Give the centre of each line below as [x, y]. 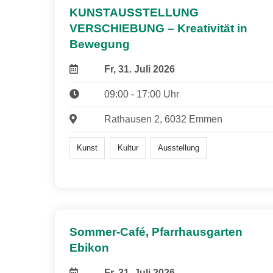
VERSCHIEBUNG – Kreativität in [158, 28]
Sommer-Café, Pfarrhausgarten [156, 232]
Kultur [128, 147]
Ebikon [89, 248]
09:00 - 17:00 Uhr [141, 94]
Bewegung [100, 44]
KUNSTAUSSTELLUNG [134, 12]
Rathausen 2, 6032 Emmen [163, 119]
